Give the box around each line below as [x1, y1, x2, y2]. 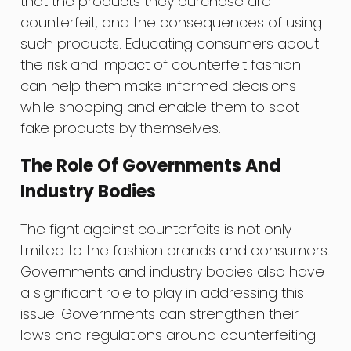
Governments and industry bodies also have [20, 262, 325, 282]
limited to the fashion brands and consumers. [20, 241, 331, 261]
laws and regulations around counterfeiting [20, 325, 317, 346]
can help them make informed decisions [20, 76, 297, 96]
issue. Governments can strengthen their [20, 304, 299, 324]
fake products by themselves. [20, 118, 222, 138]
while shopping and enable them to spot [20, 97, 300, 117]
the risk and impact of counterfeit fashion [20, 55, 302, 74]
